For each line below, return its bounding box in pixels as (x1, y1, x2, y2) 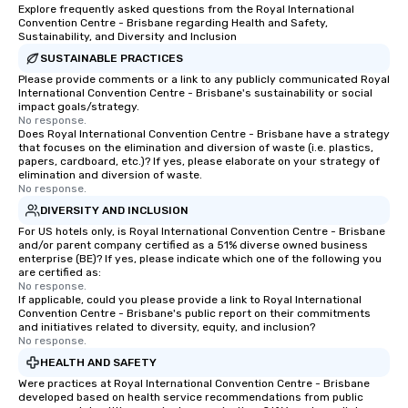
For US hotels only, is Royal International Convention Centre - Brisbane (18, 225, 385, 238)
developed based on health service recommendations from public (18, 391, 363, 403)
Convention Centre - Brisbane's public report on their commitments (18, 307, 371, 320)
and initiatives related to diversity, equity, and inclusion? (18, 321, 315, 333)
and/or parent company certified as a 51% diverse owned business (18, 239, 368, 251)
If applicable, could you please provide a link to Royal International (18, 293, 362, 306)
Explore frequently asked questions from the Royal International (18, 3, 354, 15)
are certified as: (18, 266, 101, 279)
